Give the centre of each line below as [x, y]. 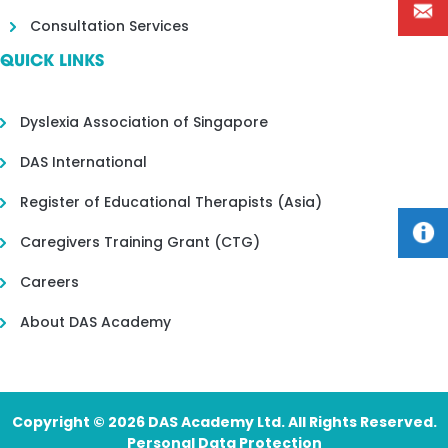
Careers [49, 282]
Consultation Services [109, 26]
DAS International [83, 162]
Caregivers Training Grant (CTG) [140, 242]
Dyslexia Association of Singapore [144, 122]
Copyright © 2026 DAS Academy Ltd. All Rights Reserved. [224, 422]
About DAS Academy [95, 322]
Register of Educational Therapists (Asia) [171, 202]
